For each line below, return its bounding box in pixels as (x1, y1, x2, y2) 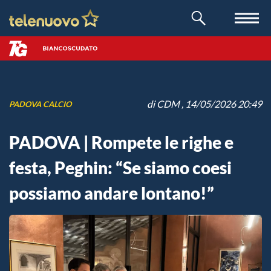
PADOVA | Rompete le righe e (9, 132, 233, 152)
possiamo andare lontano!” (9, 183, 214, 203)
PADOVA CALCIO (9, 99, 71, 109)
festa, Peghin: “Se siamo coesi (9, 157, 232, 178)
